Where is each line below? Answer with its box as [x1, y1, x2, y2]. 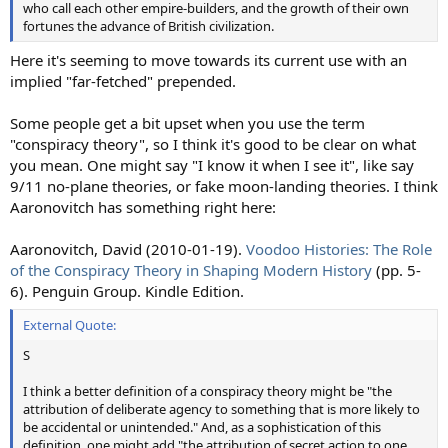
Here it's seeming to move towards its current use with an [10, 49, 407, 70]
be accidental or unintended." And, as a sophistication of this [23, 418, 381, 436]
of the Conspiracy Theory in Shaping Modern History [10, 259, 372, 280]
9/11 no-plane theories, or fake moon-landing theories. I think [10, 175, 438, 196]
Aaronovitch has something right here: [10, 196, 276, 217]
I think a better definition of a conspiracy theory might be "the [23, 382, 392, 400]
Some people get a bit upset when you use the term [10, 112, 365, 133]
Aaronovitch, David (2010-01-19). [10, 238, 246, 259]
